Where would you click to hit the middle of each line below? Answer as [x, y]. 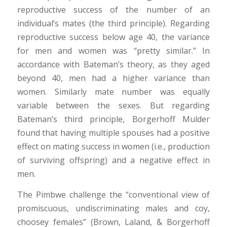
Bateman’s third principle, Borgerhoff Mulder [113, 119]
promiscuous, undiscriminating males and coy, [113, 209]
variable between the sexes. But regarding [113, 106]
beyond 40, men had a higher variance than [113, 78]
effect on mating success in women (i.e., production [113, 147]
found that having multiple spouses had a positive [113, 133]
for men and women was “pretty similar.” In [113, 51]
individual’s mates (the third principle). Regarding [113, 24]
